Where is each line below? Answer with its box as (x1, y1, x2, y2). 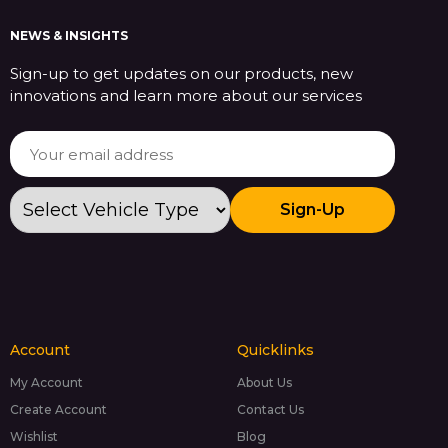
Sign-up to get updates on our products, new (10, 64, 353, 84)
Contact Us (236, 402, 304, 418)
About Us (236, 375, 292, 391)
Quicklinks (236, 341, 314, 360)
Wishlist (10, 429, 58, 445)
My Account (10, 375, 83, 391)
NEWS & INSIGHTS (10, 28, 128, 44)
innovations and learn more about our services (10, 86, 362, 106)
